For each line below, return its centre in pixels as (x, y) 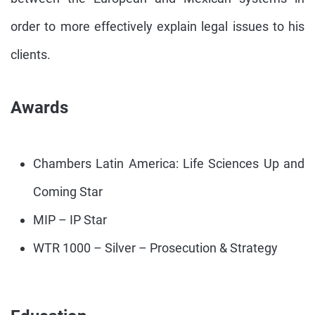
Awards (39, 108)
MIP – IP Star (70, 220)
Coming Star (68, 192)
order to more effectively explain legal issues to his (157, 27)
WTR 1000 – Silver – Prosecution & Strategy (155, 248)
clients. (31, 55)
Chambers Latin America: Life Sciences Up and (169, 164)
